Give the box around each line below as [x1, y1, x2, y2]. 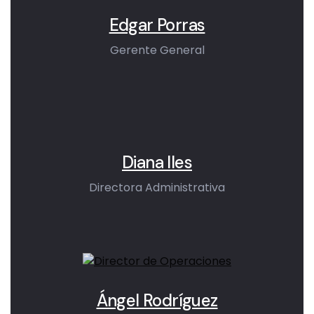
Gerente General [109, 41, 205, 58]
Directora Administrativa [89, 179, 225, 196]
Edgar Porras [109, 13, 205, 36]
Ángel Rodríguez [96, 289, 218, 311]
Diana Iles [122, 151, 192, 173]
